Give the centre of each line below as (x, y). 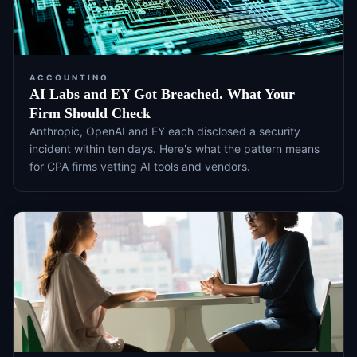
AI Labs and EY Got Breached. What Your (162, 94)
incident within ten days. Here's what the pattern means (175, 148)
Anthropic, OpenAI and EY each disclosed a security (165, 131)
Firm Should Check (90, 113)
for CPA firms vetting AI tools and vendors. (140, 166)
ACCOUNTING (69, 77)
